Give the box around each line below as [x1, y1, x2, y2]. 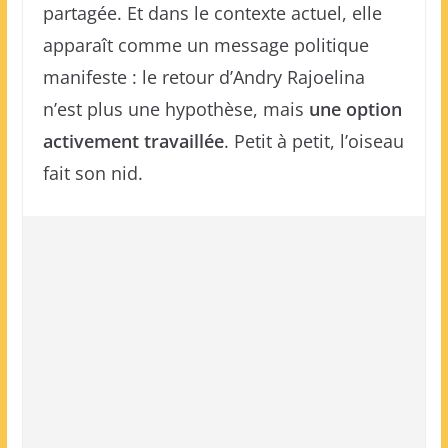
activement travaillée [42, 129, 224, 153]
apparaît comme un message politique [42, 33, 369, 57]
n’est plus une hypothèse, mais [42, 97, 309, 121]
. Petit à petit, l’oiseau [223, 129, 404, 153]
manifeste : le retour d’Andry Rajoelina [42, 65, 365, 89]
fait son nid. [42, 161, 143, 185]
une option [308, 97, 402, 121]
